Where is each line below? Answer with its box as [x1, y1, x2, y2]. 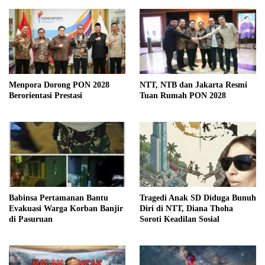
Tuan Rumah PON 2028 [140, 91, 226, 100]
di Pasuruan [9, 215, 53, 224]
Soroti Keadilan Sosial [140, 215, 219, 224]
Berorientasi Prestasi [9, 91, 82, 100]
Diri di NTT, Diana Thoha [140, 204, 233, 214]
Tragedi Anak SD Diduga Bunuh [140, 193, 256, 203]
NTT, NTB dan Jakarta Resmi [140, 80, 247, 89]
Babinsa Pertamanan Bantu [9, 193, 108, 203]
